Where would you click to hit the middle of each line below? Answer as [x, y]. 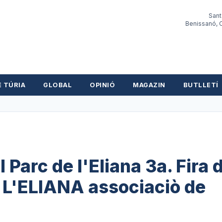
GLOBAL [58, 85]
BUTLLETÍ [201, 85]
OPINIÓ [103, 85]
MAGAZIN [149, 85]
